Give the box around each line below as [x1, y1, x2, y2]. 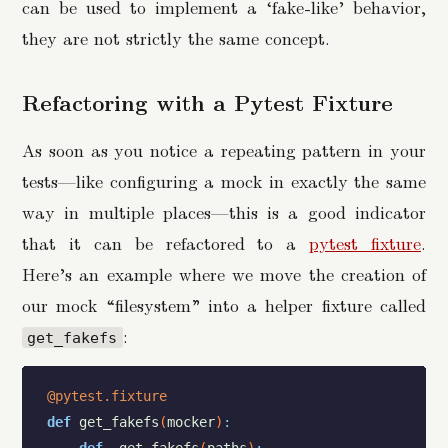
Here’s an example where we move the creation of [22, 260, 426, 286]
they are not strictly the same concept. [22, 24, 330, 50]
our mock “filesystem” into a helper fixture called [22, 291, 426, 317]
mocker [166, 414, 215, 431]
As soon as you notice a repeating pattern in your [22, 136, 426, 162]
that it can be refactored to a [22, 229, 310, 255]
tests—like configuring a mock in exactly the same [22, 167, 426, 193]
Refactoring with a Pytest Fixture [22, 87, 393, 118]
